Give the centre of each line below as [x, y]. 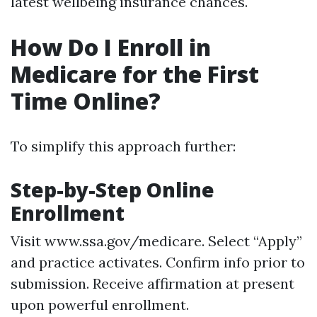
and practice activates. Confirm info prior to [158, 262]
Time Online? [86, 101]
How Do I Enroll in [111, 47]
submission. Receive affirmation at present [152, 283]
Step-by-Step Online [113, 190]
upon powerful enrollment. [100, 305]
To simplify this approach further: [123, 146]
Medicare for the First [135, 74]
